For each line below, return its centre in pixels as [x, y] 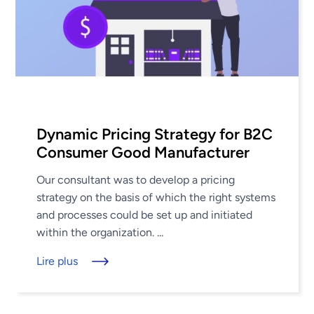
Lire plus [57, 261]
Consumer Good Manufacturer [143, 152]
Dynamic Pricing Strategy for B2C [155, 134]
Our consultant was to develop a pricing [136, 179]
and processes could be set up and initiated [145, 214]
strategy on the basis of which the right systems [156, 197]
